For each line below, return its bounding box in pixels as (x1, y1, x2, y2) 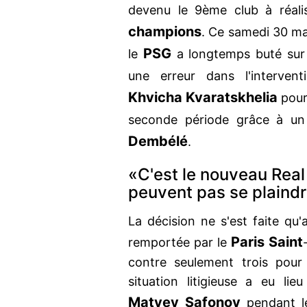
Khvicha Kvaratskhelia (128, 89, 282, 106)
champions (128, 23, 201, 40)
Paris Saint (231, 234, 304, 251)
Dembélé (128, 133, 188, 150)
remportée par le (128, 235, 232, 250)
